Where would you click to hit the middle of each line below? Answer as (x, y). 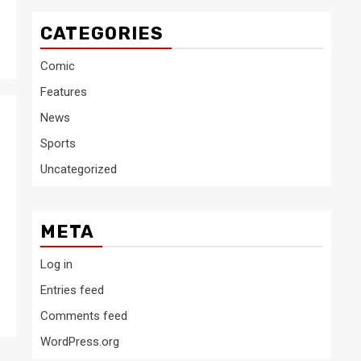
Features (64, 92)
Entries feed (72, 290)
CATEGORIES (102, 33)
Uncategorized (79, 169)
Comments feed (84, 316)
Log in (56, 264)
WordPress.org (80, 342)
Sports (58, 143)
